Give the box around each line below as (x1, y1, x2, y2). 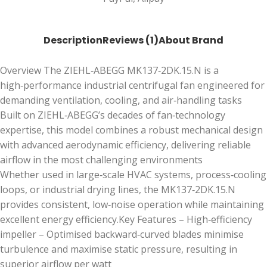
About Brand (159, 33, 223, 48)
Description (44, 33, 103, 48)
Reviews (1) (103, 33, 159, 48)
